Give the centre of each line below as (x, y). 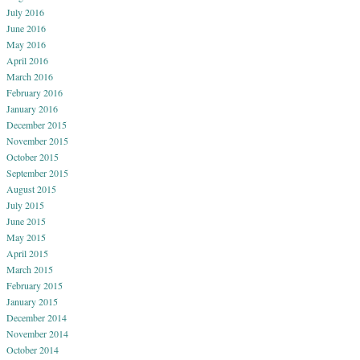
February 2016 (35, 93)
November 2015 (37, 141)
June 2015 (26, 221)
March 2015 (30, 270)
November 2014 (37, 334)
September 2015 (37, 173)
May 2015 (26, 237)
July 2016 (25, 12)
